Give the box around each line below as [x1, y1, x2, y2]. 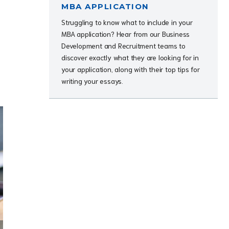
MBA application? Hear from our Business [61, 29, 190, 38]
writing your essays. [61, 76, 124, 85]
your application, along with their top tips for [61, 64, 200, 74]
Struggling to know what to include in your [61, 17, 193, 27]
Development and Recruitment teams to [61, 41, 186, 50]
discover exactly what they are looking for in [61, 53, 199, 62]
